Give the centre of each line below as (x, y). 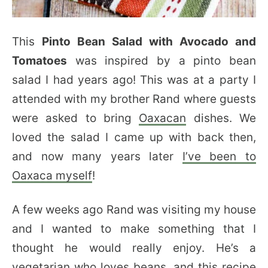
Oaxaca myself (52, 176)
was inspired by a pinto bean (162, 61)
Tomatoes (39, 61)
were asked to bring (76, 118)
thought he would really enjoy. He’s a (134, 248)
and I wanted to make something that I (134, 229)
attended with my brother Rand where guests (134, 99)
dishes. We (221, 118)
